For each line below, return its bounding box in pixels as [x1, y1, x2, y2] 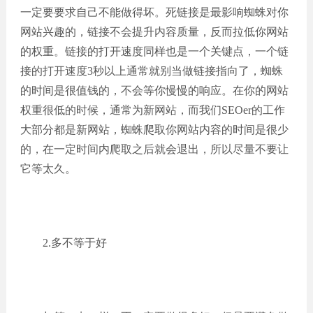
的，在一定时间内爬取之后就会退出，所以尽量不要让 [20, 143, 289, 155]
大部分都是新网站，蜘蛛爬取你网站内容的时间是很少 [20, 124, 289, 136]
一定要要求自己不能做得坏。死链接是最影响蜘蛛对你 [20, 6, 289, 18]
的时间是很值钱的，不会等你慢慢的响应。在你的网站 [20, 85, 289, 96]
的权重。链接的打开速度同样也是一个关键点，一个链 [20, 45, 289, 57]
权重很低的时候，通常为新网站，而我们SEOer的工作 [20, 104, 285, 116]
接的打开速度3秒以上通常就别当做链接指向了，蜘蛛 [20, 65, 283, 77]
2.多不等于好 [20, 237, 107, 249]
